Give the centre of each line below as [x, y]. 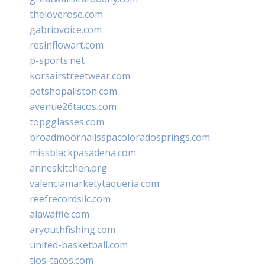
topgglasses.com [67, 122]
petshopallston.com [73, 91]
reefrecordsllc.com [70, 198]
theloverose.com [66, 14]
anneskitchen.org [68, 168]
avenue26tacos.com [73, 106]
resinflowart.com [67, 45]
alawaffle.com [59, 214]
